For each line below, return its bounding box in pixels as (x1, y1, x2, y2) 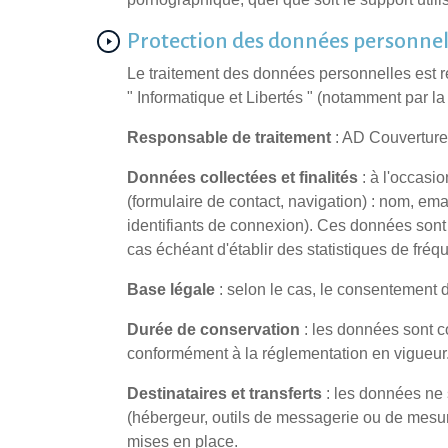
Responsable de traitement (127, 129, 331, 147)
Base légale (127, 281, 215, 299)
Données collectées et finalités (127, 169, 358, 187)
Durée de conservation (127, 321, 300, 339)
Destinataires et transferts (127, 385, 322, 403)
